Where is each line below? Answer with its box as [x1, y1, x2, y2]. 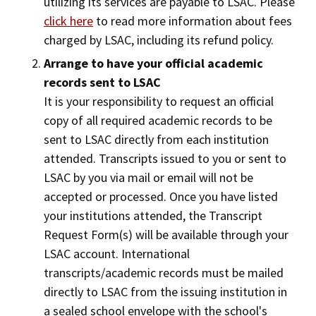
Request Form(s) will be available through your [44, 226, 288, 243]
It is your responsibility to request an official [44, 93, 274, 109]
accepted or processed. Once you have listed [44, 188, 278, 205]
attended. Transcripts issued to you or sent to [44, 150, 286, 166]
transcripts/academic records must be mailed [44, 265, 284, 281]
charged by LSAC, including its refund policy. [44, 32, 274, 48]
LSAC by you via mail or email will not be [44, 169, 253, 186]
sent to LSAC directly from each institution [44, 131, 269, 147]
